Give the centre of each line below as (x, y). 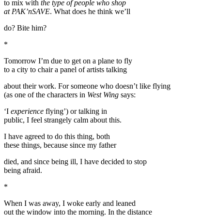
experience (27, 111)
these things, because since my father (60, 145)
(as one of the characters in (46, 94)
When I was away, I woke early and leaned (70, 203)
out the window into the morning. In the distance (78, 212)
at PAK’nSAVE (27, 11)
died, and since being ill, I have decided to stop (75, 161)
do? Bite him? (25, 28)
